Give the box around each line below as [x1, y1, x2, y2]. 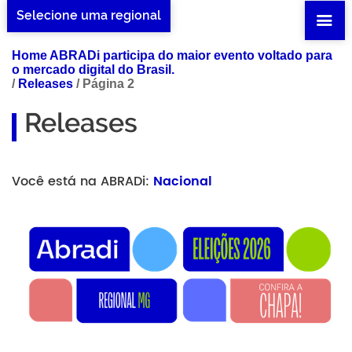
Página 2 [82, 77, 134, 90]
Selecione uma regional [16, 8, 161, 23]
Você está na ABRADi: [12, 171, 153, 192]
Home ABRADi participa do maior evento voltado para [12, 49, 332, 62]
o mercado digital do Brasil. [12, 63, 174, 76]
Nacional [153, 171, 212, 192]
